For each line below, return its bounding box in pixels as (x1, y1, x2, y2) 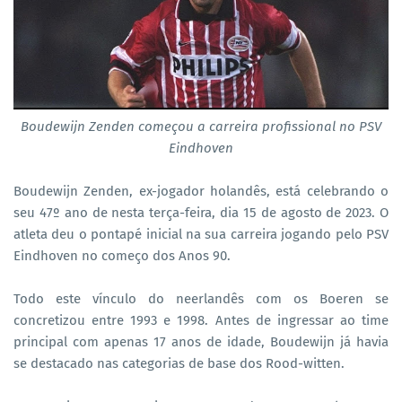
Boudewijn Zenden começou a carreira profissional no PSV (21, 118, 381, 135)
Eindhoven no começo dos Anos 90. (13, 248, 231, 265)
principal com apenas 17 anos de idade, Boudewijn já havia (13, 334, 389, 351)
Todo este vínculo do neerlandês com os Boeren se (13, 291, 389, 308)
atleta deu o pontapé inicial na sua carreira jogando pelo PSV (13, 226, 389, 243)
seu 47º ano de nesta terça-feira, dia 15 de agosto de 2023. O (13, 205, 389, 222)
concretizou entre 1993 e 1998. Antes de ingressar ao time (13, 312, 389, 329)
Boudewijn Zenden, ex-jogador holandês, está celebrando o (13, 183, 389, 200)
